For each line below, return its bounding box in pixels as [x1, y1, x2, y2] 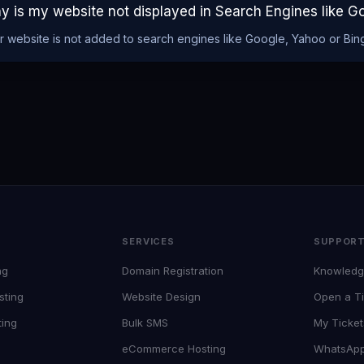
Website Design [122, 290, 201, 303]
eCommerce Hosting [122, 342, 226, 355]
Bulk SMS [122, 316, 168, 329]
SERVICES [122, 236, 175, 247]
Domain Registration [122, 264, 223, 277]
